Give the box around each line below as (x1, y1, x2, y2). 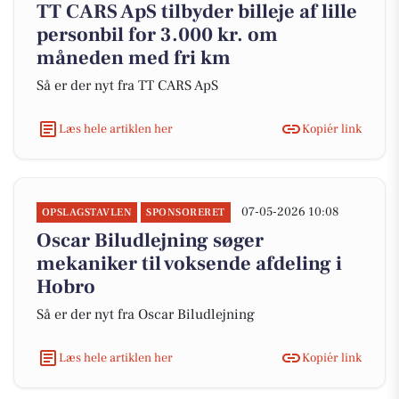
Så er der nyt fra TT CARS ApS (37, 77, 218, 94)
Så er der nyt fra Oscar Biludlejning (37, 305, 255, 323)
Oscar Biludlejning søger (37, 228, 264, 253)
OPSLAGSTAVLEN (42, 206, 133, 219)
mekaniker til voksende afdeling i (37, 251, 342, 276)
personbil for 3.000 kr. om (37, 22, 278, 47)
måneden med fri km (37, 45, 231, 70)
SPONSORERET (146, 206, 225, 219)
